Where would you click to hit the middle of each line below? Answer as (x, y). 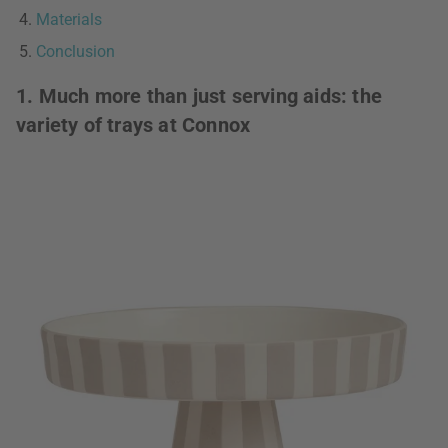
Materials (69, 19)
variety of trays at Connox (133, 125)
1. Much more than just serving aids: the (199, 96)
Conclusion (75, 51)
